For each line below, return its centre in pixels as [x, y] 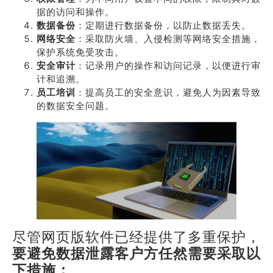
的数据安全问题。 [76, 106]
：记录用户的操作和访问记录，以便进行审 [168, 66]
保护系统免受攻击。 [80, 52]
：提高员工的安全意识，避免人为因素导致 [168, 92]
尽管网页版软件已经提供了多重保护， [136, 237]
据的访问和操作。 [76, 12]
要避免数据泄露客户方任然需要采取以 [136, 253]
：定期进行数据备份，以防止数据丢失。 [163, 25]
